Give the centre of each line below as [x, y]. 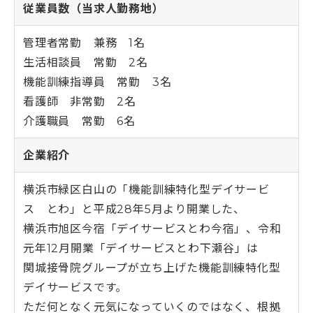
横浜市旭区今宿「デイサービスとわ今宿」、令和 [152, 229]
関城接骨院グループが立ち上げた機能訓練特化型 [152, 268]
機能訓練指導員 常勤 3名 [97, 82]
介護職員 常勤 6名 [80, 122]
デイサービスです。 [75, 288]
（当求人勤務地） [117, 9]
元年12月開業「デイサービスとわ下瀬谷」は [141, 249]
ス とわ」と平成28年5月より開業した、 [134, 210]
